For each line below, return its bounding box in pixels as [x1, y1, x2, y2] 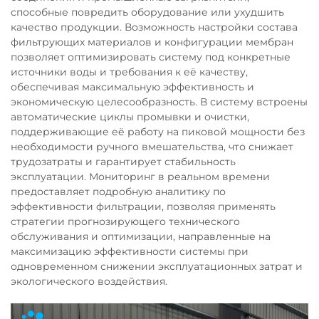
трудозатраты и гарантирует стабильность [11, 155, 236, 168]
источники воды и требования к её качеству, [11, 66, 248, 78]
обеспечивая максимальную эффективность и [11, 80, 254, 93]
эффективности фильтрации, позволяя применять [11, 200, 276, 213]
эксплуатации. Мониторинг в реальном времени [11, 170, 270, 183]
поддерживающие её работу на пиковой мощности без [11, 125, 305, 138]
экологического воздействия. [11, 275, 167, 288]
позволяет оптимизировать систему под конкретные [11, 51, 291, 63]
